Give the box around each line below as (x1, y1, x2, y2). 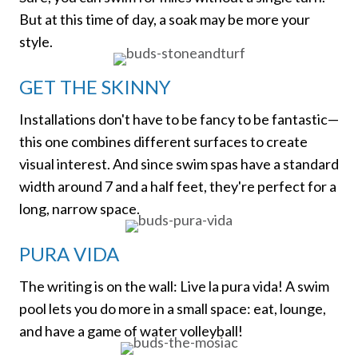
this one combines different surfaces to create (19, 132, 308, 150)
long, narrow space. (19, 199, 140, 217)
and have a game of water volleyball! (19, 321, 243, 340)
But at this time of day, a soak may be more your (19, 10, 310, 28)
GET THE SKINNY (19, 74, 171, 98)
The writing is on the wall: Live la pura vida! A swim (19, 276, 329, 295)
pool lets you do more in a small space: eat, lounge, (19, 299, 326, 317)
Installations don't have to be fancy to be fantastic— (19, 109, 339, 128)
